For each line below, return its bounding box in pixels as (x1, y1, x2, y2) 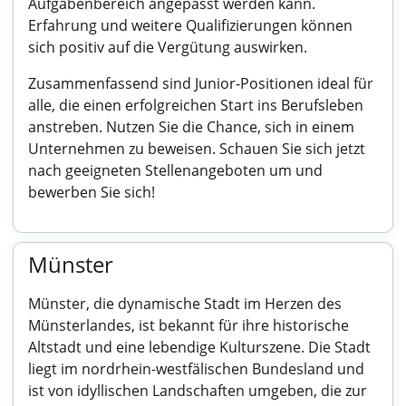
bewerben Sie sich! (28, 182, 155, 202)
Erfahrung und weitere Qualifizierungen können (28, 15, 353, 35)
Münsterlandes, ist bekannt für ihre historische (28, 315, 349, 335)
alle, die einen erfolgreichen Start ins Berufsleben (28, 95, 363, 115)
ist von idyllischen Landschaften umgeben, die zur (28, 381, 367, 401)
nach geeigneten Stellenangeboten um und (28, 160, 323, 180)
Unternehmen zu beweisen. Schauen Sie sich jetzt (28, 139, 365, 159)
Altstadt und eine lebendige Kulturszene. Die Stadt (28, 337, 371, 357)
